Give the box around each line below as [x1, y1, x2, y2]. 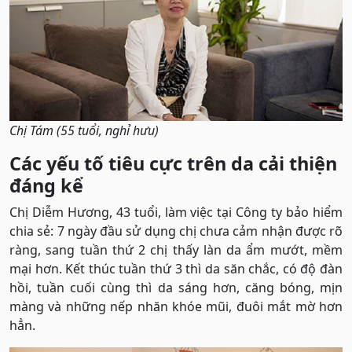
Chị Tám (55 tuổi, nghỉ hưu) [9, 121, 159, 139]
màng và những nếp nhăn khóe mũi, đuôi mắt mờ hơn [9, 297, 343, 315]
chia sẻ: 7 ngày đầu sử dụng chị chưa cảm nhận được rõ [9, 222, 343, 240]
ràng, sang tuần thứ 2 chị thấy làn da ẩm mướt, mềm [9, 240, 343, 258]
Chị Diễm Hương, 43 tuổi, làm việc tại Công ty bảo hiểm [9, 203, 343, 221]
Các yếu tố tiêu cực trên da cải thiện [9, 150, 337, 176]
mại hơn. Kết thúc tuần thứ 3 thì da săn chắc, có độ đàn [9, 259, 343, 277]
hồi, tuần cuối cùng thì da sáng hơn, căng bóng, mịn [9, 278, 343, 296]
